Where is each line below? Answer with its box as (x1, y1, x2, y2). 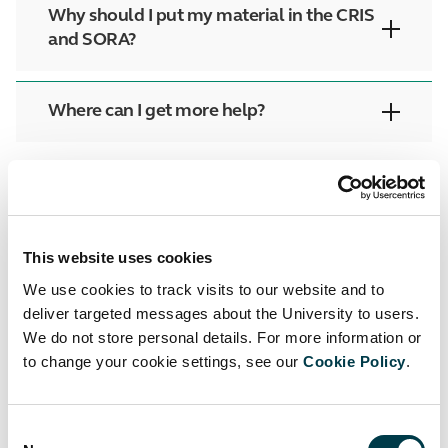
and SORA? (48, 31, 136, 50)
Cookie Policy (303, 352, 406, 370)
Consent (7, 421, 63, 439)
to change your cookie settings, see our (23, 352, 303, 370)
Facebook (154, 223, 220, 239)
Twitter (193, 223, 243, 239)
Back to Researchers (163, 412, 301, 428)
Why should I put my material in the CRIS (48, 7, 374, 26)
